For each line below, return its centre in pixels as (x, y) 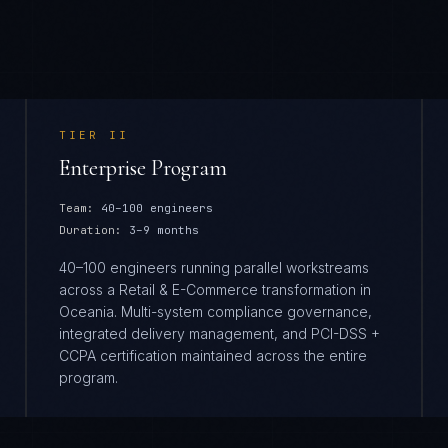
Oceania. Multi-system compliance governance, (216, 311)
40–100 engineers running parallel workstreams (214, 267)
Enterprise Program (143, 168)
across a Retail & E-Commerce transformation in (215, 289)
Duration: (91, 230)
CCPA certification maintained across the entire (213, 355)
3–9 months (164, 230)
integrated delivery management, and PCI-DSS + (220, 333)
